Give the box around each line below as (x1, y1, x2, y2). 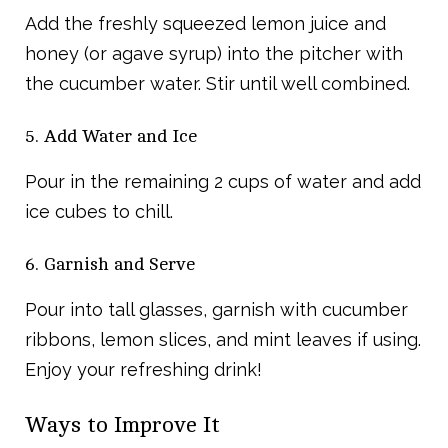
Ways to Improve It (25, 413, 220, 438)
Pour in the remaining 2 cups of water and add (25, 171, 421, 193)
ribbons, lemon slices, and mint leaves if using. (25, 329, 421, 351)
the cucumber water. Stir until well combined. (25, 73, 410, 95)
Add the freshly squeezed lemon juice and (25, 13, 386, 35)
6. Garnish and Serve (25, 254, 195, 275)
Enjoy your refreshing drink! (25, 359, 262, 381)
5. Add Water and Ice (25, 126, 197, 147)
